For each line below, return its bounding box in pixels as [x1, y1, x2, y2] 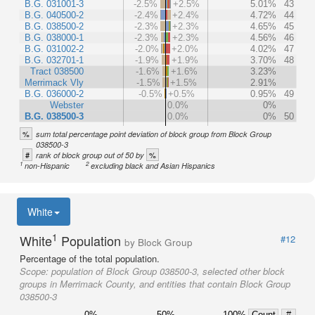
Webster [50, 99, 84, 110]
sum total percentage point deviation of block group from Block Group [36, 128, 271, 139]
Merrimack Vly [25, 77, 84, 88]
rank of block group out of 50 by [36, 149, 146, 160]
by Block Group [124, 235, 193, 249]
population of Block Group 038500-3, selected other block [51, 264, 285, 278]
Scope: [20, 264, 51, 278]
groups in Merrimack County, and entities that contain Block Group [20, 276, 290, 290]
